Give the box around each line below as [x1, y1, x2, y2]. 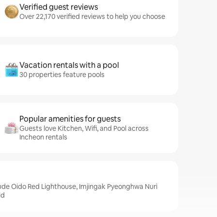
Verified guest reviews [19, 2, 98, 12]
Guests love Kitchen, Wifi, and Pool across [19, 124, 149, 133]
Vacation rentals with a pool [19, 60, 119, 70]
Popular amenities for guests [19, 114, 121, 124]
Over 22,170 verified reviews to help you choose [19, 12, 165, 21]
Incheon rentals [19, 133, 67, 141]
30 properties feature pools [19, 70, 105, 79]
